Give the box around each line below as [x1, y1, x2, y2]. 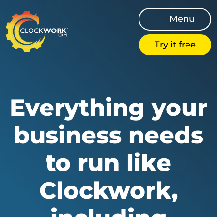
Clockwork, [39, 176, 178, 204]
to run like [46, 149, 171, 177]
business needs [14, 121, 203, 149]
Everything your [10, 93, 207, 122]
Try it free [155, 39, 196, 50]
